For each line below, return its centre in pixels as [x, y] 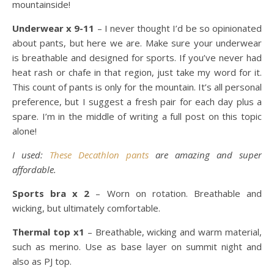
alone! [24, 131]
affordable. [34, 169]
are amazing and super [205, 155]
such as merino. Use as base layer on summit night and [137, 246]
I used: [31, 155]
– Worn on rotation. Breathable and [176, 193]
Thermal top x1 [48, 232]
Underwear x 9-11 [54, 28]
